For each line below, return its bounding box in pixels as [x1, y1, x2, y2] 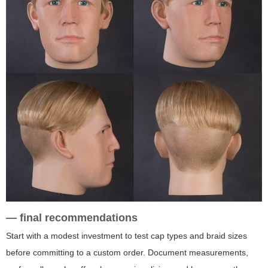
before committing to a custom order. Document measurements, [6, 248, 248, 258]
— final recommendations [6, 212, 138, 224]
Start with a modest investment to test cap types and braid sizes [6, 231, 247, 241]
